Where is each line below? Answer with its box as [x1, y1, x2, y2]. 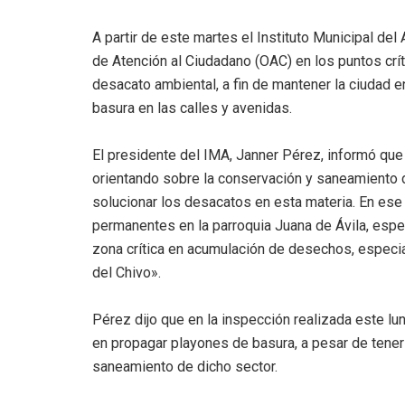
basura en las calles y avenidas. [92, 99, 292, 117]
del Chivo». [92, 263, 161, 281]
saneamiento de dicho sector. [92, 357, 278, 375]
